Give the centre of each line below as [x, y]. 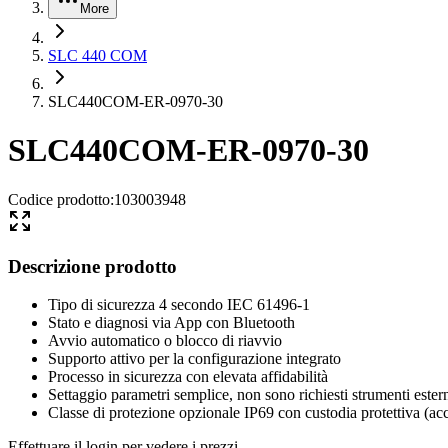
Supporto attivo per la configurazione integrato [194, 359]
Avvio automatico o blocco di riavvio [165, 341]
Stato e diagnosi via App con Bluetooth [171, 323]
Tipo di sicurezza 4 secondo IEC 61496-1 [179, 305]
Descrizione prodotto [92, 266]
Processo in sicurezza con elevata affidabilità [188, 377]
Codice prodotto [59, 199]
